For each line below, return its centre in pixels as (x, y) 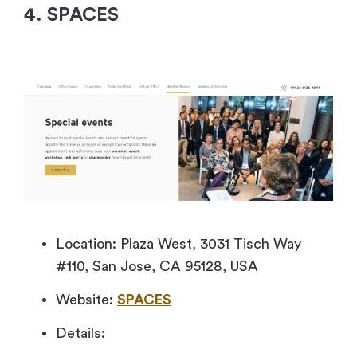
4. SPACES (71, 16)
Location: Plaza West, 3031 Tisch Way (178, 244)
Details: (80, 333)
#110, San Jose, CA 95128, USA (157, 267)
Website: (86, 300)
